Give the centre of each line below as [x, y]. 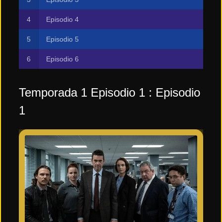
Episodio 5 [62, 39]
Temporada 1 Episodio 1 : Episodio [110, 92]
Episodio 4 [62, 19]
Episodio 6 [62, 59]
